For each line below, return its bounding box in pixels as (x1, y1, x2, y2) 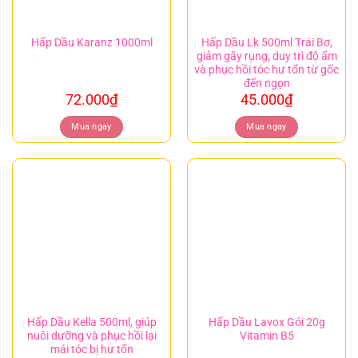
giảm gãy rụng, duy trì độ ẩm (196, 49, 337, 62)
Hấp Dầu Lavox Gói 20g (208, 315, 325, 328)
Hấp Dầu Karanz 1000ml (30, 36, 153, 50)
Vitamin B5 (239, 328, 294, 342)
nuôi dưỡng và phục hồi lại (26, 328, 157, 342)
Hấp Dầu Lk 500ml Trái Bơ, (201, 35, 332, 49)
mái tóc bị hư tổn (50, 342, 133, 356)
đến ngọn (243, 76, 290, 89)
